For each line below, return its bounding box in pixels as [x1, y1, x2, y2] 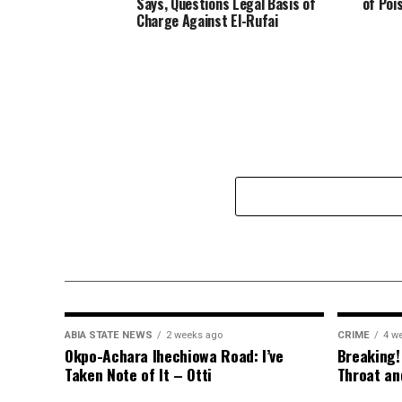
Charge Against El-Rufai [136, 9, 278, 31]
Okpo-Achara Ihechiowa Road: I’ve [65, 343, 284, 367]
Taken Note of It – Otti [65, 362, 212, 386]
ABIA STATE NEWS [65, 328, 153, 341]
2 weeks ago [166, 328, 223, 341]
